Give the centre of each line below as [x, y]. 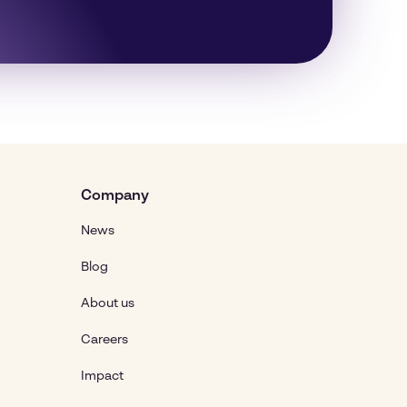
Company [115, 196]
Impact [102, 376]
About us [108, 303]
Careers [104, 340]
